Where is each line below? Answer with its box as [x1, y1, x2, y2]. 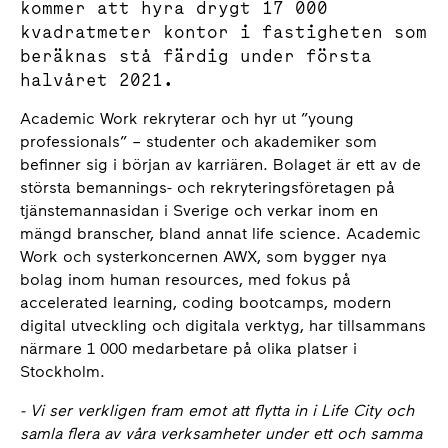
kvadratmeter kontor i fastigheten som [20, 20, 427, 43]
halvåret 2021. [20, 68, 174, 91]
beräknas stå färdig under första [20, 44, 372, 67]
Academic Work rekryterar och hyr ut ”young [20, 109, 354, 128]
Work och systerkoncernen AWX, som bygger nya [20, 247, 387, 266]
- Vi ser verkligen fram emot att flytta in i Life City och [20, 401, 414, 420]
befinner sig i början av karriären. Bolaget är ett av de [20, 155, 421, 174]
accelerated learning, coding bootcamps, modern [20, 293, 391, 312]
